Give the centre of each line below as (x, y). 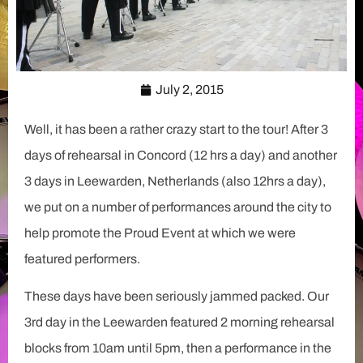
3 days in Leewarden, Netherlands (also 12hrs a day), (175, 181)
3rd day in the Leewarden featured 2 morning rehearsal (179, 322)
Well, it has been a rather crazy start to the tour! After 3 (176, 130)
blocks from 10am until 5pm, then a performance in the (178, 348)
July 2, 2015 (189, 90)
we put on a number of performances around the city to (178, 207)
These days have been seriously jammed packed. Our (177, 297)
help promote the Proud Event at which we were (160, 233)
